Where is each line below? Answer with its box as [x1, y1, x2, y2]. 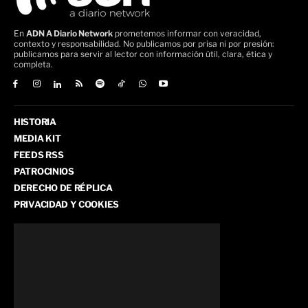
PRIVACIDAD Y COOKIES [14, 199, 119, 210]
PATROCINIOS [14, 166, 74, 177]
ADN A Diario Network [26, 28, 113, 39]
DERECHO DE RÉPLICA [14, 182, 113, 194]
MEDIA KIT [14, 133, 61, 144]
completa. [14, 59, 53, 70]
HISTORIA [14, 116, 56, 128]
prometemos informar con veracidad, [113, 28, 261, 39]
